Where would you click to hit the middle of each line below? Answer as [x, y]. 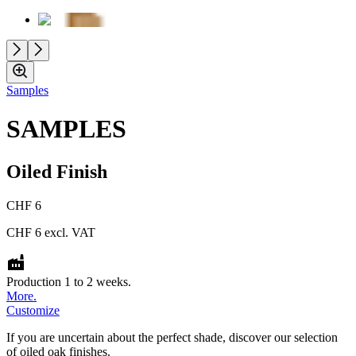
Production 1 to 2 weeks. [69, 281]
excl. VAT [68, 232]
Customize [33, 310]
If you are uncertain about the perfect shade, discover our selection [172, 337]
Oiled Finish [57, 171]
